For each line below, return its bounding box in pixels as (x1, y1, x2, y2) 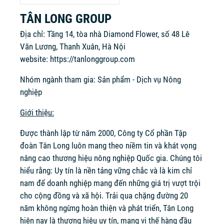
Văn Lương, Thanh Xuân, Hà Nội (20, 41, 125, 51)
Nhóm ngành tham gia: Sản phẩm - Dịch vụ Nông (20, 74, 181, 84)
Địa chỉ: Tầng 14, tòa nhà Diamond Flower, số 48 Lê (20, 29, 189, 39)
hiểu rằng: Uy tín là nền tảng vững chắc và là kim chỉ (20, 165, 192, 175)
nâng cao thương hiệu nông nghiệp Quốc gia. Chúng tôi (20, 153, 202, 163)
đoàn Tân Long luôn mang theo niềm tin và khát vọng (20, 140, 196, 150)
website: (20, 54, 50, 64)
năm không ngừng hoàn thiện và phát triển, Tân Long (20, 203, 193, 213)
